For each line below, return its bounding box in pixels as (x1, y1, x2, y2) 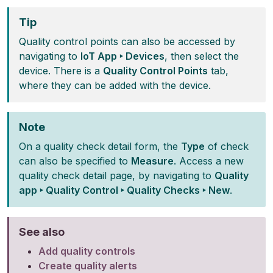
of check (205, 140, 249, 153)
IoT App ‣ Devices (80, 50, 165, 63)
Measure (131, 155, 174, 168)
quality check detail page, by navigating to (19, 169, 214, 182)
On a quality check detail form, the (19, 140, 181, 153)
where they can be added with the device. (19, 79, 211, 92)
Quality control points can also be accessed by (19, 35, 235, 48)
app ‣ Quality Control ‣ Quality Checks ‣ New (19, 184, 230, 197)
